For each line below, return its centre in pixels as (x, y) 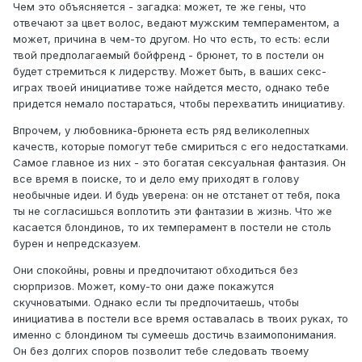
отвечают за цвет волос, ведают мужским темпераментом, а (176, 23)
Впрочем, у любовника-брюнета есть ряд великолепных (161, 130)
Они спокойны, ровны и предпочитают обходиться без (156, 270)
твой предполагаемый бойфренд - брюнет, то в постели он (168, 55)
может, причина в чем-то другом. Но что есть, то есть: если (171, 39)
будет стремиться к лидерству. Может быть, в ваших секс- (170, 72)
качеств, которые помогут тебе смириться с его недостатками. (181, 147)
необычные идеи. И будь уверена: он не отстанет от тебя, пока (177, 195)
